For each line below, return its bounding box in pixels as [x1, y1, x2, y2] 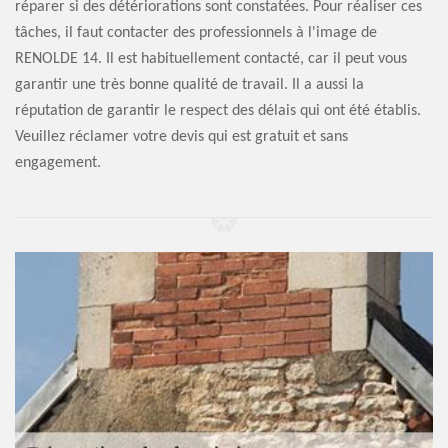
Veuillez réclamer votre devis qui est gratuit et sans [15, 129, 348, 145]
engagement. [15, 155, 101, 171]
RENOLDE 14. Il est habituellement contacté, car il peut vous [15, 51, 407, 67]
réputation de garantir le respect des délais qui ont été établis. [15, 103, 421, 119]
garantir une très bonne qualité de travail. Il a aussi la [15, 77, 364, 93]
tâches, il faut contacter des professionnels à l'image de [15, 25, 377, 41]
